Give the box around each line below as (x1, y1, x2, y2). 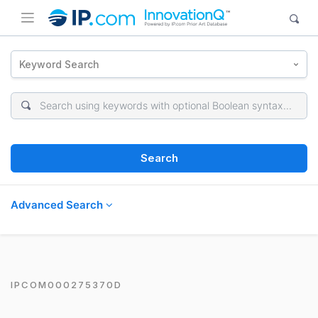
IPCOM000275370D (11, 278, 122, 290)
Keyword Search (19, 57, 100, 70)
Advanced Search (11, 197, 106, 212)
